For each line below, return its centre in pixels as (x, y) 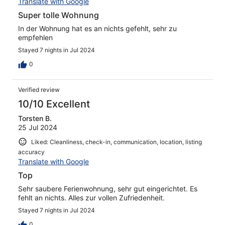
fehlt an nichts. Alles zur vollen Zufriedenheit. (91, 198)
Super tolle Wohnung (59, 15)
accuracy (31, 152)
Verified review (39, 89)
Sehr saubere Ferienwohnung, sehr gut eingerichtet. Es (108, 189)
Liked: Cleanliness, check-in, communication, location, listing (117, 142)
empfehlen (35, 37)
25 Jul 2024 (38, 127)
